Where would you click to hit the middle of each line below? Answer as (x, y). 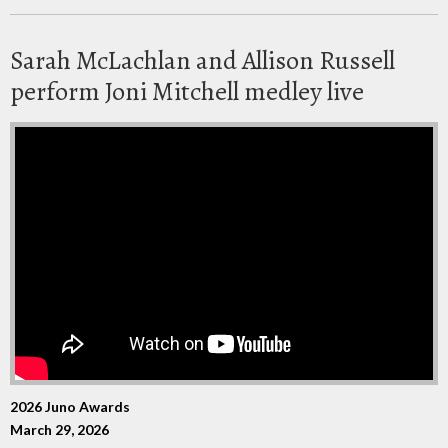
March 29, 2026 (59, 429)
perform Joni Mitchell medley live (187, 91)
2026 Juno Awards (70, 406)
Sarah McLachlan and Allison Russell (202, 60)
